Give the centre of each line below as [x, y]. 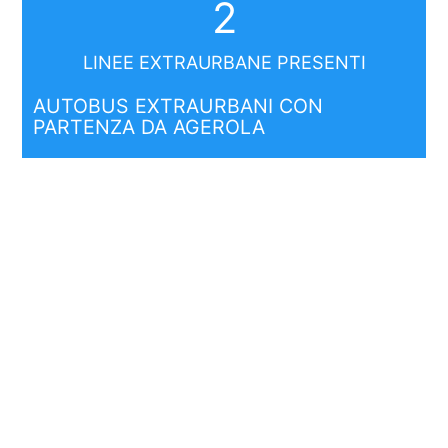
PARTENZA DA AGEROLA [148, 127]
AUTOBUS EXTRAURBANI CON [177, 106]
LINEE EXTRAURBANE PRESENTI [224, 62]
